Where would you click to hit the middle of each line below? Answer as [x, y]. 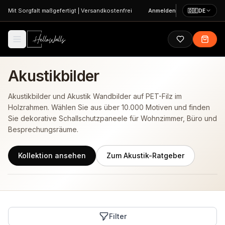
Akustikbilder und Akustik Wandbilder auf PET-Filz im [95, 96]
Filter [118, 216]
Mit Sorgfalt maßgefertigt [42, 11]
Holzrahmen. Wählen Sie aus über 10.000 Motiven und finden [109, 107]
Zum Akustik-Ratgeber [145, 156]
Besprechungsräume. [43, 130]
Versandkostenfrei [106, 11]
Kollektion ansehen [52, 156]
